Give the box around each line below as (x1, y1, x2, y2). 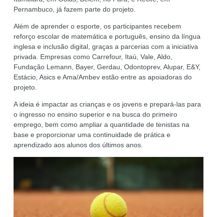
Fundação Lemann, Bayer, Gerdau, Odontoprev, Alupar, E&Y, (14, 63, 201, 71)
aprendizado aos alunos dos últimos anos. (14, 141, 143, 149)
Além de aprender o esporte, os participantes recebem (14, 22, 181, 31)
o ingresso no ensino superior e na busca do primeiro (14, 110, 177, 119)
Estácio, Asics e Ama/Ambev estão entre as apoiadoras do (14, 73, 192, 81)
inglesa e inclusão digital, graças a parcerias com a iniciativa (14, 43, 198, 51)
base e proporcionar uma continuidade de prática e (14, 131, 170, 139)
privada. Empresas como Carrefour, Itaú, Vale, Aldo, (14, 53, 172, 61)
